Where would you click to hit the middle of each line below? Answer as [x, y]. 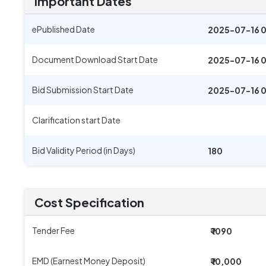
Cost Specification [89, 202]
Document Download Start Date [95, 59]
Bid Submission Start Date [83, 90]
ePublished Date [64, 29]
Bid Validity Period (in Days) [84, 150]
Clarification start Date [76, 120]
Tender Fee [53, 230]
